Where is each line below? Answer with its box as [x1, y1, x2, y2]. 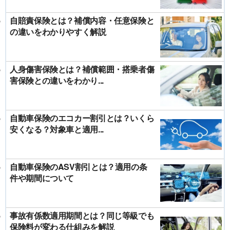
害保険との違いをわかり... [10, 74, 104, 86]
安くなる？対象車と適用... [10, 123, 104, 135]
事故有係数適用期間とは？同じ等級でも [10, 209, 155, 221]
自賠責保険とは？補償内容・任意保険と [10, 14, 155, 26]
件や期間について [10, 171, 74, 184]
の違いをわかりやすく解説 [10, 25, 106, 37]
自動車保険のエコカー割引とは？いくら [10, 111, 155, 124]
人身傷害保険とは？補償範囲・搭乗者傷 [10, 63, 155, 75]
